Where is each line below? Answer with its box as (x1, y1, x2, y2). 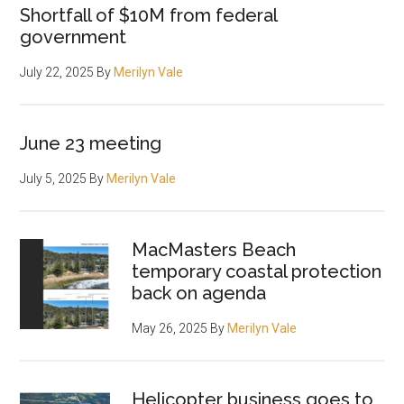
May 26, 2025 (132, 321, 208, 336)
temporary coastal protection (132, 261, 382, 283)
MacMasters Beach (132, 239, 297, 262)
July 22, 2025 (20, 65, 95, 80)
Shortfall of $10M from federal (20, 5, 278, 27)
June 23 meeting (20, 133, 162, 155)
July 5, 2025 (20, 171, 87, 187)
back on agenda (132, 282, 267, 305)
